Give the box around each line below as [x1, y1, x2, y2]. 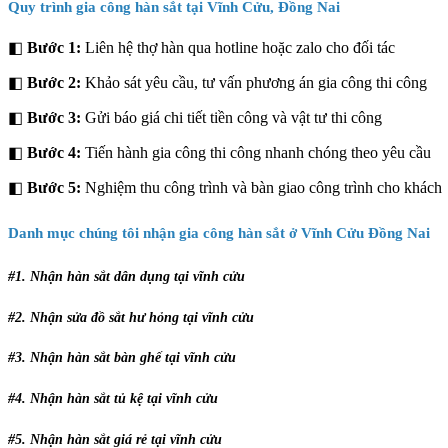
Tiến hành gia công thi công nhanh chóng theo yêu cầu [85, 143, 431, 161]
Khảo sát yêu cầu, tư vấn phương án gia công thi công [81, 73, 427, 91]
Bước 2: [27, 73, 81, 91]
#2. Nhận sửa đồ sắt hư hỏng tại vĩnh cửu [8, 309, 254, 325]
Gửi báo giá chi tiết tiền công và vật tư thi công [81, 108, 382, 126]
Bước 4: [27, 143, 85, 161]
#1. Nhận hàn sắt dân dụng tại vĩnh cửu [8, 268, 245, 284]
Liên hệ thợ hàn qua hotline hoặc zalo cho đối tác [85, 38, 395, 56]
